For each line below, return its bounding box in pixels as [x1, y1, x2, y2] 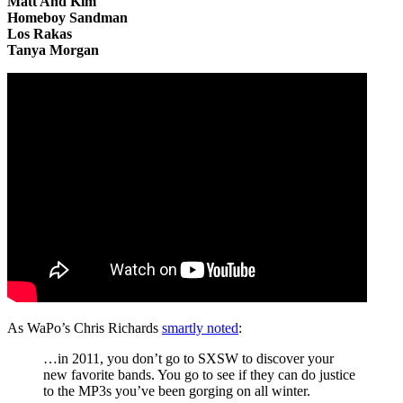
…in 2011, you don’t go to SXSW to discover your [43, 350, 334, 366]
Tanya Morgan [7, 41, 99, 58]
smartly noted [162, 319, 238, 336]
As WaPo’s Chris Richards [7, 319, 162, 336]
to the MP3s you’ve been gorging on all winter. [43, 382, 310, 399]
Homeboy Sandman [7, 9, 128, 25]
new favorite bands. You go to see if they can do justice [43, 366, 355, 382]
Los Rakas [7, 25, 72, 41]
